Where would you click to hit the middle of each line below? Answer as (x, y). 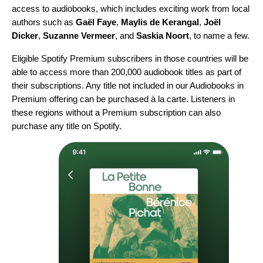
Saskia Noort (163, 36)
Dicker (25, 36)
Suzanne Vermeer (79, 36)
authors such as (44, 22)
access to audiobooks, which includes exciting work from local (131, 9)
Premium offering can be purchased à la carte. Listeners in (123, 99)
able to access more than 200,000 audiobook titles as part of (127, 72)
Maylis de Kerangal (160, 22)
